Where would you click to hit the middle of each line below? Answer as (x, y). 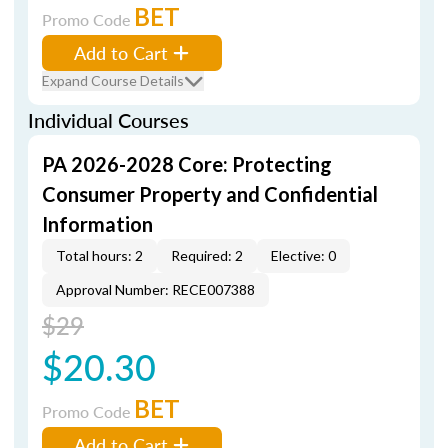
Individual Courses (108, 120)
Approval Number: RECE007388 (155, 289)
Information (97, 224)
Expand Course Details (113, 80)
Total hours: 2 (99, 255)
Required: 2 (207, 255)
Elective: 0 (303, 255)
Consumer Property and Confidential (210, 194)
